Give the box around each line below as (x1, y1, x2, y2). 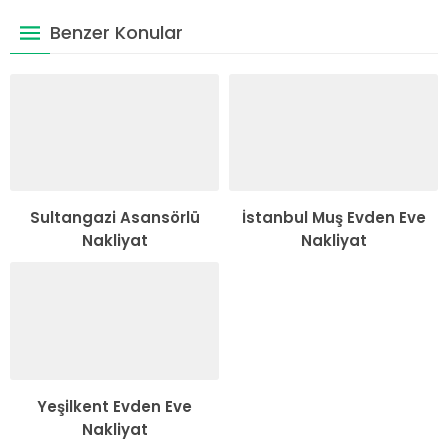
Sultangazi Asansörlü (29, 207, 200, 229)
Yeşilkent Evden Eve (37, 395, 192, 417)
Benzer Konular (50, 19, 183, 45)
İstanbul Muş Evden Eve (241, 207, 426, 229)
